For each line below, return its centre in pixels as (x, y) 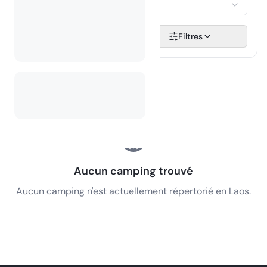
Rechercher (81, 36)
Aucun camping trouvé (133, 171)
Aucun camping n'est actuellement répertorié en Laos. (133, 191)
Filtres (190, 36)
